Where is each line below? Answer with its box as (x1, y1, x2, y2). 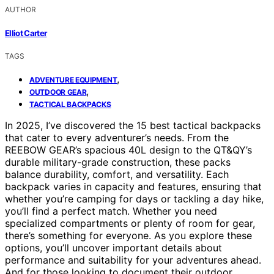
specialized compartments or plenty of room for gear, (5, 217, 255, 229)
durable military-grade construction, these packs (5, 155, 231, 168)
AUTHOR (5, 5, 36, 15)
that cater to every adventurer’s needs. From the (5, 131, 229, 144)
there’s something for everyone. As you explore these (5, 229, 252, 242)
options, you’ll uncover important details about (5, 241, 222, 254)
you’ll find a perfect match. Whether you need (5, 204, 217, 217)
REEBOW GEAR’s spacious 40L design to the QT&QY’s (5, 143, 252, 156)
